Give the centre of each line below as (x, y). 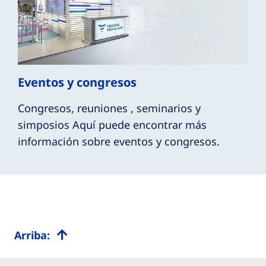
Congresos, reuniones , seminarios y (109, 108)
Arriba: (32, 235)
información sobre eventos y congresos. (119, 142)
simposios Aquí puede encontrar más (112, 125)
